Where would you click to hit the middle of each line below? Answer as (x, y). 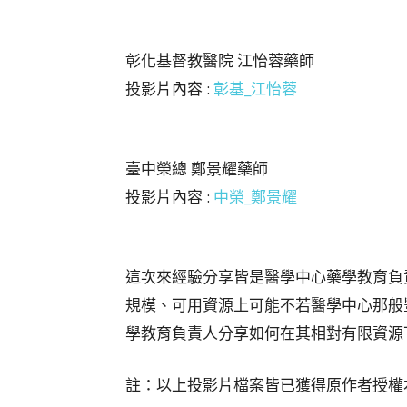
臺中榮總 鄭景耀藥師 (197, 168)
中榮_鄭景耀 (255, 196)
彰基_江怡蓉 (255, 88)
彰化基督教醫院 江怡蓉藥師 (220, 60)
